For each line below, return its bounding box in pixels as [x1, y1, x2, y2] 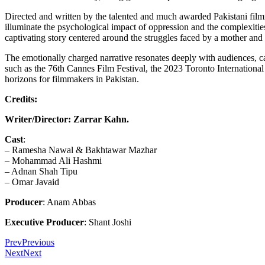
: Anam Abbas [43, 197, 96, 208]
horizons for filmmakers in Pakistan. [5, 74, 139, 85]
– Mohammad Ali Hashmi [5, 156, 102, 166]
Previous [22, 237, 54, 248]
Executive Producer [5, 217, 84, 228]
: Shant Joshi [84, 217, 131, 228]
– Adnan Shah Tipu [5, 166, 77, 177]
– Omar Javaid [5, 177, 59, 188]
